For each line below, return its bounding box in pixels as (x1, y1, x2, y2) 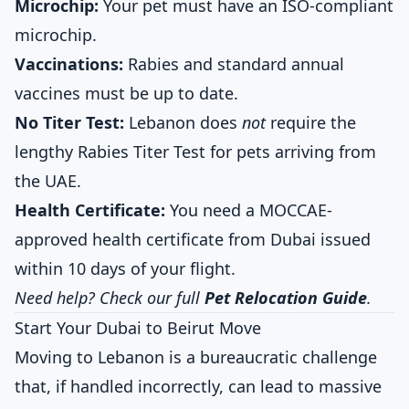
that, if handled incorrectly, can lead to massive (15, 375, 382, 397)
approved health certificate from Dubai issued (15, 228, 371, 250)
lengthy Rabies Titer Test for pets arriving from (15, 141, 376, 163)
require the (266, 111, 356, 133)
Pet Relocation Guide (204, 287, 367, 309)
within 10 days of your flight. (15, 257, 236, 279)
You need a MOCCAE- (165, 199, 332, 221)
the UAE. (15, 170, 81, 192)
